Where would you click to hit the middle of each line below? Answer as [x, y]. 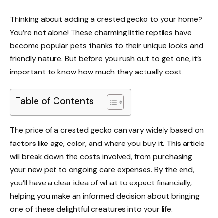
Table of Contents [55, 101]
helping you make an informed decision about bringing [105, 196]
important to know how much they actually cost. [96, 72]
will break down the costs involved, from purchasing [101, 156]
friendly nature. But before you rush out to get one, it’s [106, 58]
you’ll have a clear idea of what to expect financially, [101, 182]
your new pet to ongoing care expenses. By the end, [102, 169]
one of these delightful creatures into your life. [91, 209]
